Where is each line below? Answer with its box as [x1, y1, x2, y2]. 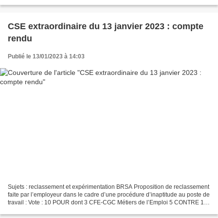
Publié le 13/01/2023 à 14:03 [8, 53, 85, 60]
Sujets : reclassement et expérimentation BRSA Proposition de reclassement [8, 183, 209, 190]
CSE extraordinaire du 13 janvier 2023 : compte [8, 21, 203, 32]
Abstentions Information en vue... [8, 206, 94, 214]
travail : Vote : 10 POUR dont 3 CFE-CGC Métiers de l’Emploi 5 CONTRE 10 [8, 199, 207, 206]
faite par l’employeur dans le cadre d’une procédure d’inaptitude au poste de [8, 191, 210, 198]
